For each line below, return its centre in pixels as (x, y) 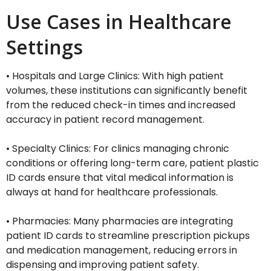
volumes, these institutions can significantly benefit (127, 91)
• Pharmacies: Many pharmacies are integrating (119, 221)
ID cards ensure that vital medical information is (120, 178)
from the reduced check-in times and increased (121, 105)
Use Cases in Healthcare (119, 22)
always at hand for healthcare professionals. (112, 192)
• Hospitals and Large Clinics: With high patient (115, 76)
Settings (44, 47)
